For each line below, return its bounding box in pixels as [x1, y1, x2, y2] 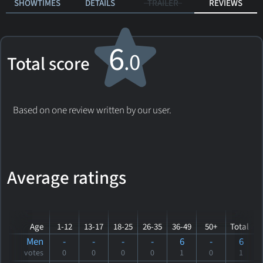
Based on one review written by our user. [13, 103, 171, 117]
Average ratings [7, 166, 126, 191]
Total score [7, 52, 97, 77]
